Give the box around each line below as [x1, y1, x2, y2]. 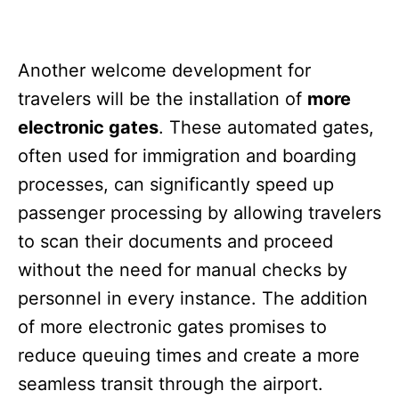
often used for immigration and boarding [18, 144, 356, 167]
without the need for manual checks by [18, 258, 347, 281]
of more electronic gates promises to [18, 315, 327, 338]
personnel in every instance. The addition [18, 287, 368, 309]
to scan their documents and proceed [18, 230, 333, 252]
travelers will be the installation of [18, 87, 307, 110]
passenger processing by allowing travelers [18, 201, 381, 224]
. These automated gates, [159, 116, 374, 138]
